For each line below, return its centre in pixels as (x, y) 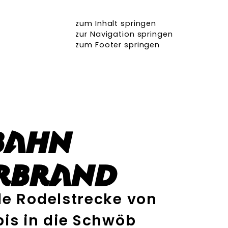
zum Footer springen (118, 45)
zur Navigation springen (124, 34)
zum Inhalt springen (116, 23)
